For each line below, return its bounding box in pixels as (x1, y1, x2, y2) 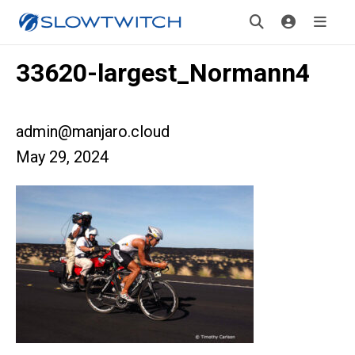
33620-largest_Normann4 (16, 58, 310, 88)
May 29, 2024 (16, 147, 109, 166)
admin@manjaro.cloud (16, 122, 170, 141)
